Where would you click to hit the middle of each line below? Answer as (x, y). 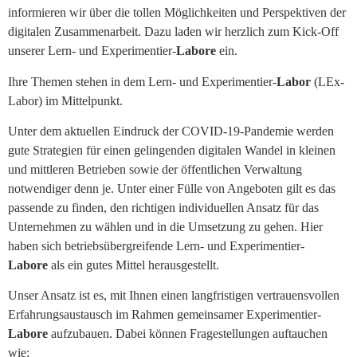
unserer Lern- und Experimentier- (92, 51)
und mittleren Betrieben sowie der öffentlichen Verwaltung (155, 169)
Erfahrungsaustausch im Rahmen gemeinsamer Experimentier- (165, 315)
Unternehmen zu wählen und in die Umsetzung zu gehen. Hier (165, 226)
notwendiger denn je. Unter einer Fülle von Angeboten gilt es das (172, 188)
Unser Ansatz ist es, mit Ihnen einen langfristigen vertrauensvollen (174, 296)
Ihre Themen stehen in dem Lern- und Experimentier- (142, 81)
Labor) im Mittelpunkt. (69, 100)
